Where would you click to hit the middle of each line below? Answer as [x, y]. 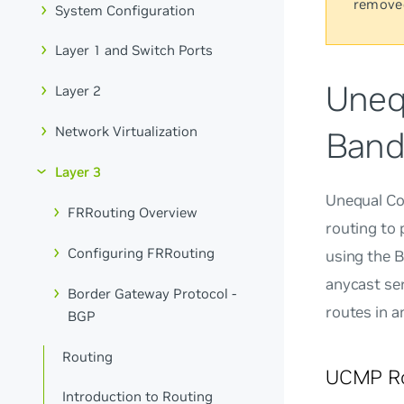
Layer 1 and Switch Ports [134, 50]
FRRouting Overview [133, 212]
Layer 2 [78, 91]
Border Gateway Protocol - [152, 293]
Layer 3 [78, 172]
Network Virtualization [127, 132]
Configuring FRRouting [142, 252]
